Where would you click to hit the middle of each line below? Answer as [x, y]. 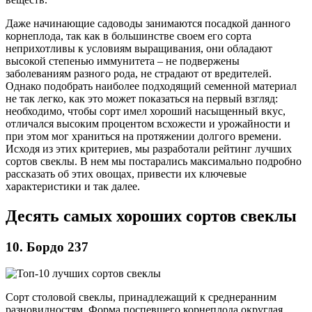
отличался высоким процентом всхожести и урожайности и [148, 123]
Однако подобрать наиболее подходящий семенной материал [151, 86]
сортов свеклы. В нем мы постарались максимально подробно [154, 161]
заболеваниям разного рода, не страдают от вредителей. [139, 73]
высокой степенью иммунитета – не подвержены [123, 61]
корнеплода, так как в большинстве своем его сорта [128, 36]
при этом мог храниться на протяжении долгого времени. [143, 136]
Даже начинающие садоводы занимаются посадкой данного [148, 23]
